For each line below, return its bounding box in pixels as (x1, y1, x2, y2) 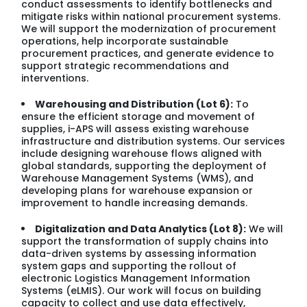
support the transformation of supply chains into (21, 234, 269, 248)
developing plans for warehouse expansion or (21, 183, 254, 197)
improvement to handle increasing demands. (21, 195, 248, 210)
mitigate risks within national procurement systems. (21, 9, 281, 23)
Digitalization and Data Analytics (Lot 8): (35, 221, 247, 236)
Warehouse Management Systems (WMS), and (21, 171, 254, 185)
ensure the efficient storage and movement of (21, 109, 256, 123)
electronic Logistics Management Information (21, 271, 251, 285)
